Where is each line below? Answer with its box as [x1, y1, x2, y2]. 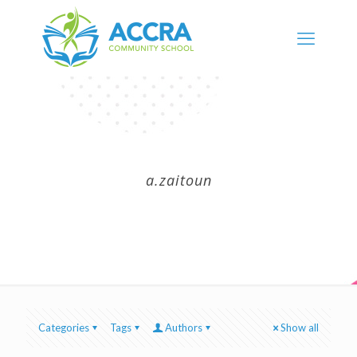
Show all [280, 321, 319, 334]
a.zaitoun [145, 171, 212, 190]
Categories [38, 321, 89, 334]
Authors [165, 321, 202, 334]
